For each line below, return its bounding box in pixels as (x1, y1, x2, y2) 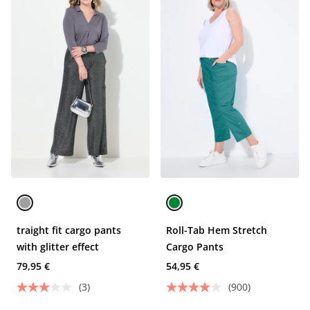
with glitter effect (17, 240, 99, 253)
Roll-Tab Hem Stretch (166, 224, 267, 237)
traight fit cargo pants (17, 224, 121, 237)
